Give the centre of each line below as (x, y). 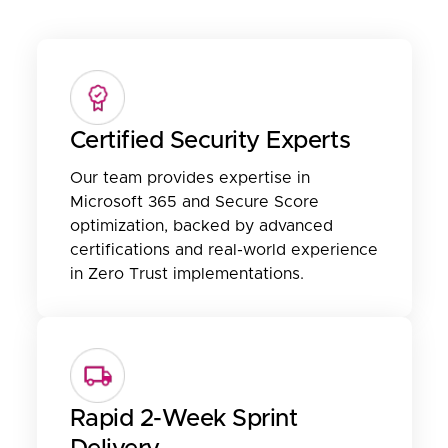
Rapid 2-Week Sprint (183, 418)
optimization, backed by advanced (201, 225)
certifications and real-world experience (223, 249)
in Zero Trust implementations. (186, 273)
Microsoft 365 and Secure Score (194, 201)
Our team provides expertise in (189, 177)
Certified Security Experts (210, 140)
